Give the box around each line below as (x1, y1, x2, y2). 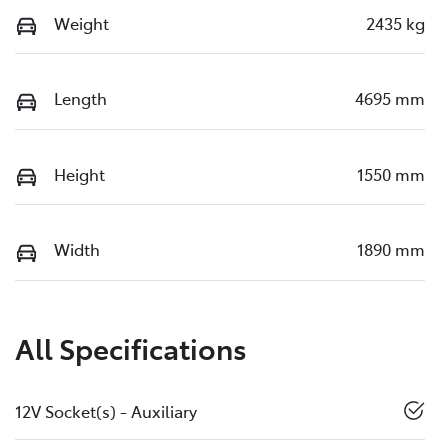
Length (54, 87, 107, 110)
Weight (54, 11, 109, 34)
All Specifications (15, 327, 247, 367)
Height (54, 162, 105, 185)
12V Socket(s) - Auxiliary (15, 399, 197, 422)
